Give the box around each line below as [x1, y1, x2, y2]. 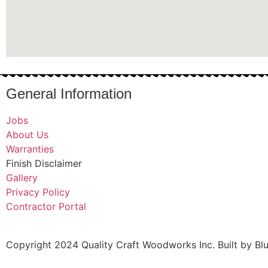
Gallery [6, 171, 38, 184]
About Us [6, 128, 48, 141]
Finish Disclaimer [6, 157, 82, 169]
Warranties [6, 142, 54, 155]
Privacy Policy [6, 185, 70, 198]
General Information [6, 85, 132, 102]
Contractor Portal [6, 200, 86, 212]
